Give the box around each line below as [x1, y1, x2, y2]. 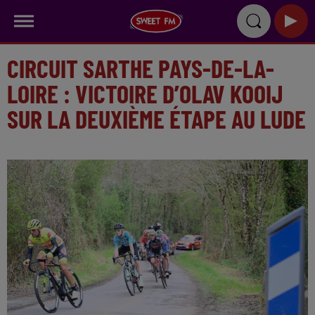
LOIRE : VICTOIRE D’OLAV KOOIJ [7, 78, 283, 108]
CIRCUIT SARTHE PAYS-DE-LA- [7, 53, 274, 83]
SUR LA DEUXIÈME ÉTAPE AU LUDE [7, 103, 306, 134]
